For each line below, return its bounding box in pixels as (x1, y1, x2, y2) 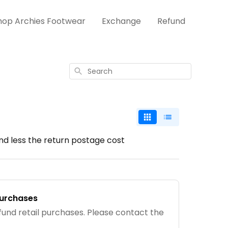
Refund (157, 15, 185, 27)
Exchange (102, 15, 141, 27)
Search (73, 66, 95, 74)
